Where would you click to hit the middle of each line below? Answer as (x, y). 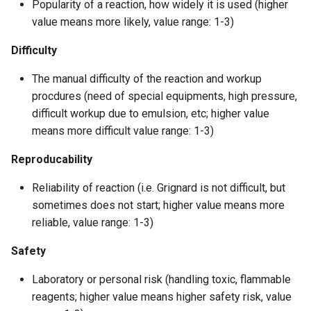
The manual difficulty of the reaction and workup (147, 79)
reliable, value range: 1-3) (93, 222)
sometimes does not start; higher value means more (158, 205)
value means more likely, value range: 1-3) (133, 22)
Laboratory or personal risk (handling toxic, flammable (161, 279)
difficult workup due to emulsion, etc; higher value (151, 114)
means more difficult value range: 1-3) (123, 131)
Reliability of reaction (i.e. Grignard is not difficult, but (159, 188)
